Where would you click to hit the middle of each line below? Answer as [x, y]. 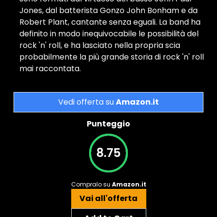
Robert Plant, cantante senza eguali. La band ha [110, 22]
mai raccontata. [50, 69]
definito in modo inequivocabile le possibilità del [109, 34]
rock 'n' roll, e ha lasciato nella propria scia [100, 46]
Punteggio [108, 124]
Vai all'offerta [108, 199]
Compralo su [91, 185]
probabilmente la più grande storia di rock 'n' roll [112, 57]
